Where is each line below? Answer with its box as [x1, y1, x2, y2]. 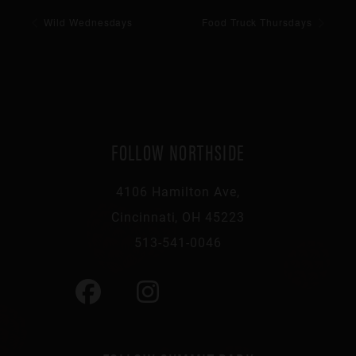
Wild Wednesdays [41, 14, 133, 29]
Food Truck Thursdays [201, 14, 315, 29]
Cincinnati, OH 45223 [110, 207, 246, 225]
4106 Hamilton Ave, [116, 182, 240, 199]
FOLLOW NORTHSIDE [111, 134, 245, 167]
